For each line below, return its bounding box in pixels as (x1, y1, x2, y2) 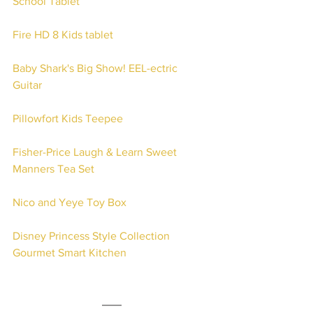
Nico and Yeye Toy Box (13, 196, 126, 208)
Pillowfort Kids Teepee (13, 112, 123, 124)
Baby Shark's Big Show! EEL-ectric (13, 62, 180, 74)
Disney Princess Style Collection (13, 230, 173, 242)
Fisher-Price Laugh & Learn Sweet (13, 146, 180, 158)
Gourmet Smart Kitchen (13, 247, 126, 259)
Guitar (13, 79, 45, 91)
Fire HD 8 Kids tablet (13, 29, 113, 41)
